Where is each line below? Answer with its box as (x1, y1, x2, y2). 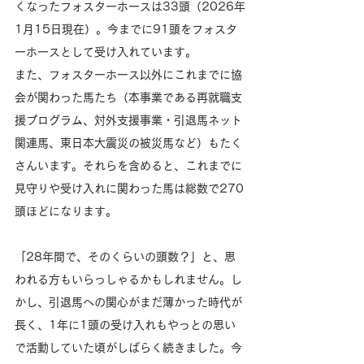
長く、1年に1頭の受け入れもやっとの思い (15, 319, 236, 331)
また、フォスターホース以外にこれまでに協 (15, 69, 242, 81)
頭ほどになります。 (15, 206, 117, 218)
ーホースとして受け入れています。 (15, 46, 197, 58)
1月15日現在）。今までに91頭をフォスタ (15, 24, 237, 36)
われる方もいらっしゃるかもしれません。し (15, 274, 242, 286)
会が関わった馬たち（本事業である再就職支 (15, 92, 242, 104)
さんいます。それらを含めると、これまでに (15, 160, 242, 172)
